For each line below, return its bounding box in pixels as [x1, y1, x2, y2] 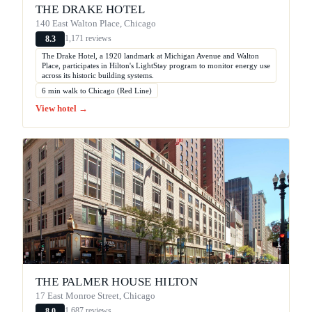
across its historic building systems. [42, 70, 154, 79]
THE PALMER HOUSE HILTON [36, 274, 198, 288]
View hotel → [36, 103, 88, 114]
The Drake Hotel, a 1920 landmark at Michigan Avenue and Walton [42, 51, 259, 60]
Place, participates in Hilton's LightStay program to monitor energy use [42, 61, 270, 70]
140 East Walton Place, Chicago [36, 18, 156, 29]
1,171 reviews [65, 33, 111, 44]
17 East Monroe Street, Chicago [36, 290, 155, 301]
